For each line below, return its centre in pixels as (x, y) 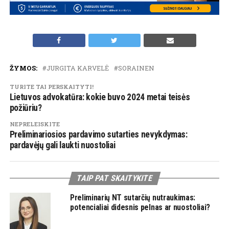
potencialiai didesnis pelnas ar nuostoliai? (140, 207)
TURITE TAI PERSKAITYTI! (51, 86)
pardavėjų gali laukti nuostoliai (62, 145)
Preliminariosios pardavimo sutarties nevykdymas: (98, 134)
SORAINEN (136, 68)
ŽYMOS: (23, 68)
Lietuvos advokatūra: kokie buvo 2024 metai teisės (100, 97)
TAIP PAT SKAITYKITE (114, 178)
